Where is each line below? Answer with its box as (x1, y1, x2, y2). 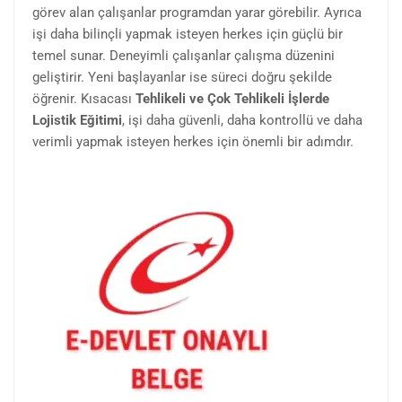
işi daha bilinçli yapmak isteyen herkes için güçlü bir (32, 25, 343, 42)
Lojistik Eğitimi (32, 111, 122, 128)
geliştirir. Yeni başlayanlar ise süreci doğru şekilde (32, 68, 332, 85)
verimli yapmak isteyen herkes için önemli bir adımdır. (32, 133, 354, 150)
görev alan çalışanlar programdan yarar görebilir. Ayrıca (32, 4, 362, 21)
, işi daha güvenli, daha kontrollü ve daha (122, 111, 363, 128)
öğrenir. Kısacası (32, 90, 135, 107)
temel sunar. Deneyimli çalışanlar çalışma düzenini (32, 47, 335, 64)
